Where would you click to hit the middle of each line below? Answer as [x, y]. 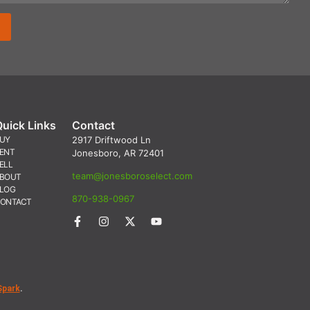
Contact [94, 125]
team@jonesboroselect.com [133, 175]
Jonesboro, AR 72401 [118, 153]
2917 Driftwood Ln [112, 139]
